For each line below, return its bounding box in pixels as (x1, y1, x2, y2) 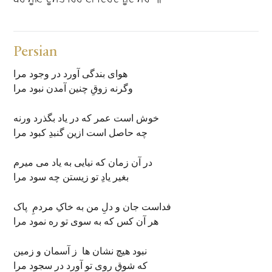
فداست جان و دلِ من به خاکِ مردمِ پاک (13, 200, 172, 214)
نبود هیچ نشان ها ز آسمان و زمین (13, 245, 148, 258)
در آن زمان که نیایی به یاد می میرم (13, 156, 153, 169)
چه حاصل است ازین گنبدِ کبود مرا (13, 126, 148, 140)
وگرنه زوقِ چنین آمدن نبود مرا (13, 82, 134, 95)
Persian (13, 45, 58, 59)
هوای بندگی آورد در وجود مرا (13, 67, 128, 81)
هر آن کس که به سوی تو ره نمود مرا (13, 215, 159, 228)
